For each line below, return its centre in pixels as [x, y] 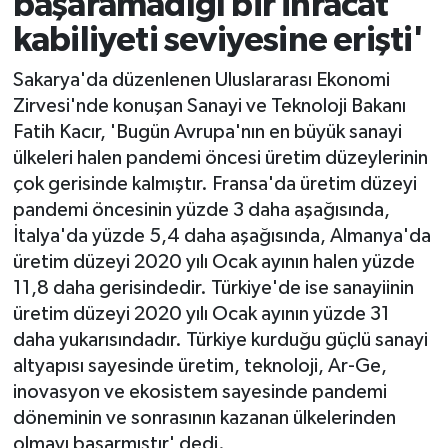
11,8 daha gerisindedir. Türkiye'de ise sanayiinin [213, 287]
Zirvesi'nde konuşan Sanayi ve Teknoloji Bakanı [209, 105]
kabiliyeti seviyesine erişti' [218, 41]
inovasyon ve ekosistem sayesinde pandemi [199, 391]
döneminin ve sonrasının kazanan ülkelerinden [204, 417]
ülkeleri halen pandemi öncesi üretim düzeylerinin [220, 157]
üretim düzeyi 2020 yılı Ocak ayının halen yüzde [213, 261]
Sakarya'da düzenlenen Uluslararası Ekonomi [201, 79]
